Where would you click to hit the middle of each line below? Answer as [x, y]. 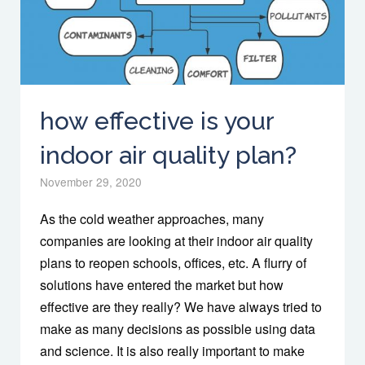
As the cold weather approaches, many [152, 218]
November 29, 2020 [91, 181]
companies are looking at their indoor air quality [176, 240]
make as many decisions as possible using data [178, 328]
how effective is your [157, 121]
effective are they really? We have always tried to [181, 306]
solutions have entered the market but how [162, 284]
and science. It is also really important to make [172, 350]
